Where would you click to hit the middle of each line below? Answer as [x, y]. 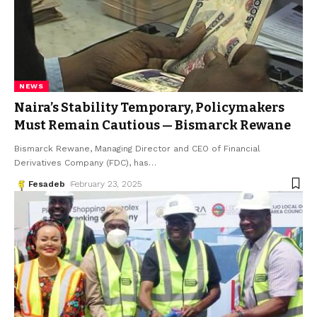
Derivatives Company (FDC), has [81, 162]
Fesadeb [47, 184]
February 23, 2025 [106, 184]
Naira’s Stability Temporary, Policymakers [149, 107]
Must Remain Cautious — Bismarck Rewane [152, 125]
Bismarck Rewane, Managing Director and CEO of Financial [137, 148]
